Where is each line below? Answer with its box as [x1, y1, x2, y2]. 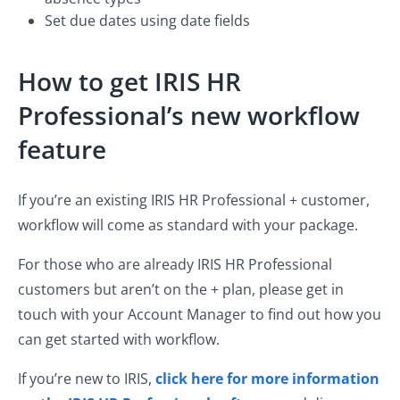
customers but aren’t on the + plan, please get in [18, 279, 344, 300]
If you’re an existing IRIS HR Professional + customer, [18, 190, 370, 211]
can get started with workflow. [18, 329, 220, 350]
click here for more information [155, 369, 379, 389]
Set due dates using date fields [45, 11, 250, 31]
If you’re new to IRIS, [18, 369, 155, 389]
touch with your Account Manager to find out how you [18, 304, 381, 325]
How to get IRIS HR [18, 64, 241, 99]
